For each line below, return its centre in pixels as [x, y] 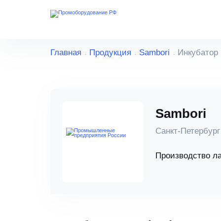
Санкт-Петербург [188, 131]
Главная [66, 53]
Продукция [110, 53]
